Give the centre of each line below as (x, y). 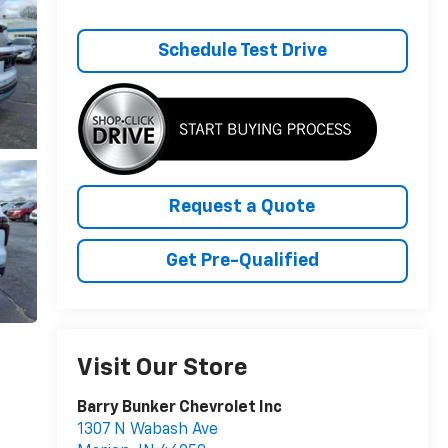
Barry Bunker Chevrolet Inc (179, 408)
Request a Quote (242, 207)
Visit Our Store (162, 368)
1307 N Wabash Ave (147, 430)
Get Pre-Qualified (242, 261)
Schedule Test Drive (242, 51)
